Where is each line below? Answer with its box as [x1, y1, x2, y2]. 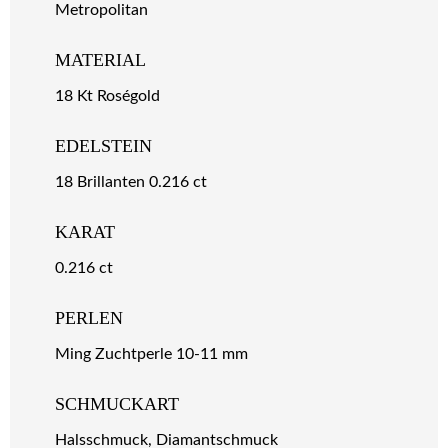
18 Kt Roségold [55, 88, 160, 105]
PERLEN [55, 308, 123, 329]
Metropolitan [55, 2, 148, 19]
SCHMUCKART [55, 394, 179, 415]
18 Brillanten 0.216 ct [55, 174, 207, 191]
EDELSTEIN [55, 136, 152, 157]
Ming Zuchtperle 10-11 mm [55, 346, 248, 363]
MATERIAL [55, 50, 146, 71]
